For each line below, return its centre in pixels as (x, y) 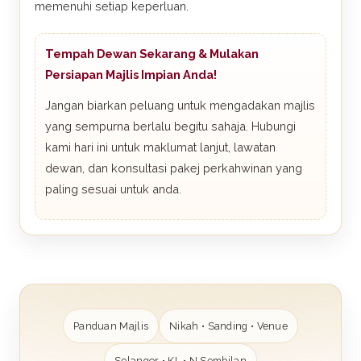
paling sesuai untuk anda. (113, 189)
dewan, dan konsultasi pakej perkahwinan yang (174, 168)
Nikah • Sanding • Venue (229, 326)
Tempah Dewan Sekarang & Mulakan (152, 54)
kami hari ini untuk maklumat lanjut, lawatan (160, 147)
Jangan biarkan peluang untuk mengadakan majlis (180, 105)
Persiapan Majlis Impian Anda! (131, 75)
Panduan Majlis (111, 326)
